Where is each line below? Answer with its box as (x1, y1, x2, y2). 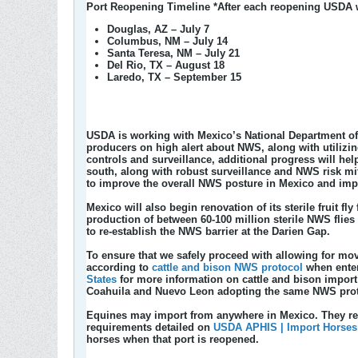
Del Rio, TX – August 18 (107, 59, 225, 72)
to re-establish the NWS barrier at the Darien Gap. (86, 225, 330, 238)
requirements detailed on (86, 321, 213, 334)
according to (86, 261, 152, 274)
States (86, 273, 117, 286)
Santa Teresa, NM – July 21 (107, 47, 240, 60)
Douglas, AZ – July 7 (107, 23, 209, 36)
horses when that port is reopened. (86, 333, 259, 346)
